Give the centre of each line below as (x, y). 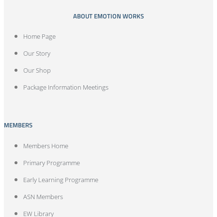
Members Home (46, 146)
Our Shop (37, 70)
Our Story (37, 54)
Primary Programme (52, 163)
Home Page (39, 37)
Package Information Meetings (66, 87)
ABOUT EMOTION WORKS (108, 16)
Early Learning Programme (61, 179)
